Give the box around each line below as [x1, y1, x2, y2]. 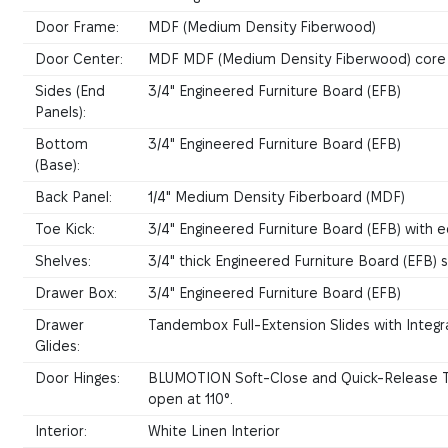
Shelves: [35, 253, 92, 270]
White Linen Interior [148, 423, 281, 440]
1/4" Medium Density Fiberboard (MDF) [148, 189, 406, 206]
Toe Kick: [35, 221, 96, 238]
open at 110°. [148, 391, 234, 408]
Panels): [35, 104, 87, 121]
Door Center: [35, 51, 124, 68]
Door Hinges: [35, 370, 121, 387]
